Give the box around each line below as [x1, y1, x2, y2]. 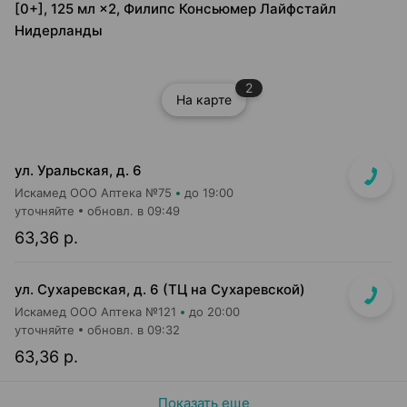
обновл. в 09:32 [87, 323, 180, 337]
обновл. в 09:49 [87, 203, 180, 218]
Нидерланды [15, 22, 103, 39]
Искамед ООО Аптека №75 [15, 185, 172, 200]
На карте [175, 92, 232, 107]
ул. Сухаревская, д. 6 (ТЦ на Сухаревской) [15, 281, 305, 298]
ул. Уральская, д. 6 [15, 162, 142, 179]
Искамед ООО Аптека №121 [15, 304, 176, 319]
